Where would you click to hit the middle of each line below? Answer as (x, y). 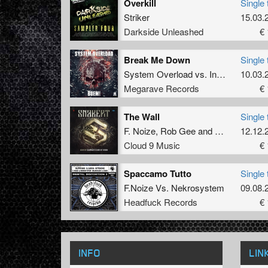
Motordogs (236, 130)
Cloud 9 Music (152, 145)
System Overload (158, 74)
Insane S (213, 74)
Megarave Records (162, 88)
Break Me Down (157, 60)
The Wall (142, 116)
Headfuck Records (161, 202)
